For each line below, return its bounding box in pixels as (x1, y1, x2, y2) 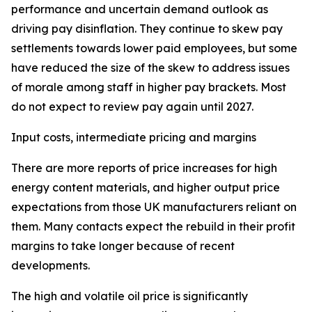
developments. (11, 258, 90, 272)
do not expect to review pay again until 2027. (11, 100, 253, 114)
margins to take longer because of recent (11, 239, 235, 253)
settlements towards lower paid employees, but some (11, 41, 297, 55)
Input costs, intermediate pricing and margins (11, 130, 256, 144)
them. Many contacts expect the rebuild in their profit (11, 219, 295, 233)
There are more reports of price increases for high (11, 161, 277, 175)
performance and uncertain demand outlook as (11, 2, 268, 16)
